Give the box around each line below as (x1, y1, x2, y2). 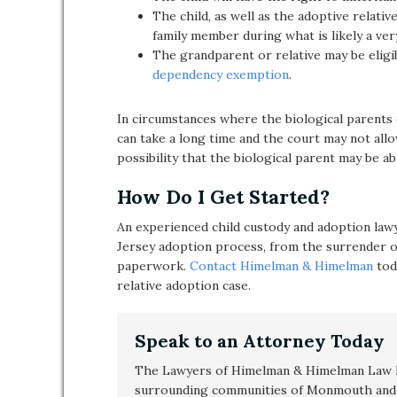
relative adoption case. (117, 277, 251, 293)
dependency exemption (152, 66, 289, 82)
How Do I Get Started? (117, 184, 330, 209)
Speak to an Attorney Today (135, 330, 385, 352)
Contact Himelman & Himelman (190, 258, 373, 274)
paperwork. (117, 258, 190, 274)
